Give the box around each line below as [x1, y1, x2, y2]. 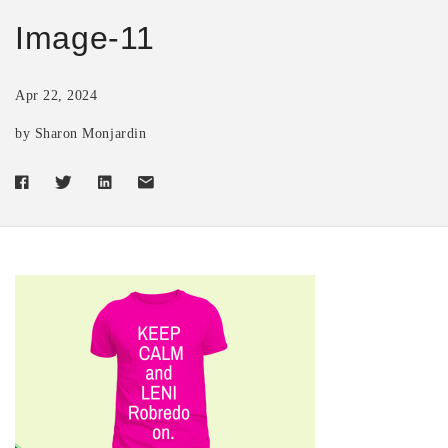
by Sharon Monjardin [15, 125, 147, 141]
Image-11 [15, 19, 156, 56]
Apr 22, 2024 [15, 87, 98, 103]
